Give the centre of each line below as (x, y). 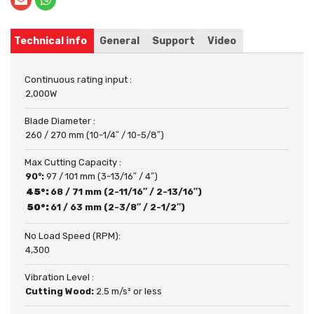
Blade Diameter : (60, 121)
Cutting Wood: (61, 291)
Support (173, 41)
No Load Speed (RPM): (73, 235)
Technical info (50, 41)
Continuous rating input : (78, 79)
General (120, 41)
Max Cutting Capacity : (73, 162)
